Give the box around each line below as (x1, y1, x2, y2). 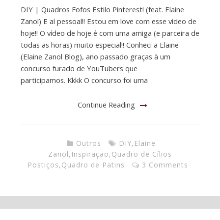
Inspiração (71, 149, 109, 159)
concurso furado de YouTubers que (20, 63, 137, 74)
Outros (76, 138, 101, 148)
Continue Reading (78, 100, 135, 110)
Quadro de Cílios (111, 149, 172, 159)
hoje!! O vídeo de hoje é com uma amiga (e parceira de (20, 28, 199, 38)
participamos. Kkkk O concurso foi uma (20, 75, 148, 85)
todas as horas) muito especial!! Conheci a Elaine (20, 40, 179, 50)
